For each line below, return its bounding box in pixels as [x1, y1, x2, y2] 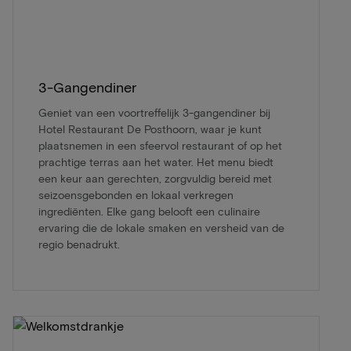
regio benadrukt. [38, 237, 120, 251]
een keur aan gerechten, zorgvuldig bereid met [38, 172, 272, 186]
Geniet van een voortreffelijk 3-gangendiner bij [38, 106, 270, 120]
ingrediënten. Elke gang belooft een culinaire [38, 204, 260, 219]
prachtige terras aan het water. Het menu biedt [38, 155, 273, 169]
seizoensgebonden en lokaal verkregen [38, 188, 233, 202]
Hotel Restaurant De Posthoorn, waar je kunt [38, 122, 262, 136]
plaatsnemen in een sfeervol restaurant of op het [38, 139, 282, 153]
